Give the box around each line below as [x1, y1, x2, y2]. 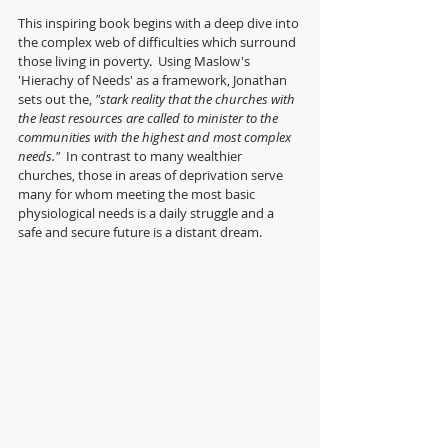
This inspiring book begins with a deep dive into [18, 14, 302, 32]
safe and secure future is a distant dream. [18, 223, 268, 241]
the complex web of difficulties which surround [18, 33, 299, 51]
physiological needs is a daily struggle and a [18, 204, 277, 222]
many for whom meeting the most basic [18, 185, 258, 203]
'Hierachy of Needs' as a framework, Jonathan [18, 71, 290, 89]
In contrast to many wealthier [66, 147, 245, 165]
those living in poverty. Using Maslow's [18, 52, 253, 70]
